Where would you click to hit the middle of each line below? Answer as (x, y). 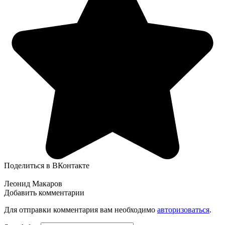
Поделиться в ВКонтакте (47, 166)
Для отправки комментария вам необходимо (81, 210)
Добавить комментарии (44, 193)
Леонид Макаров (33, 184)
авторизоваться (183, 210)
